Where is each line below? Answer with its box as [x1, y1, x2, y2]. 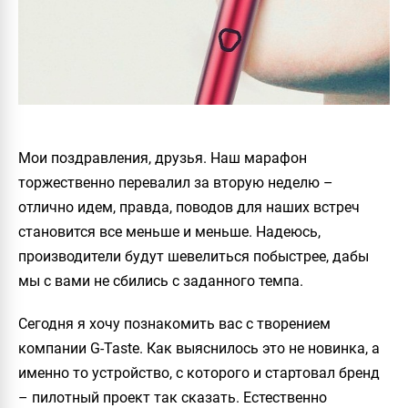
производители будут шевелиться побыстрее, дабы [18, 247, 369, 265]
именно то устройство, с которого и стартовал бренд [18, 363, 380, 382]
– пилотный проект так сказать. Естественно [18, 388, 327, 406]
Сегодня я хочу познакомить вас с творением [18, 314, 331, 332]
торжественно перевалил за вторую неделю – [18, 173, 333, 191]
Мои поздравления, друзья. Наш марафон [18, 148, 307, 167]
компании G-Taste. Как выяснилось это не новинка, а [18, 339, 380, 357]
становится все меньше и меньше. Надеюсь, [18, 222, 321, 240]
